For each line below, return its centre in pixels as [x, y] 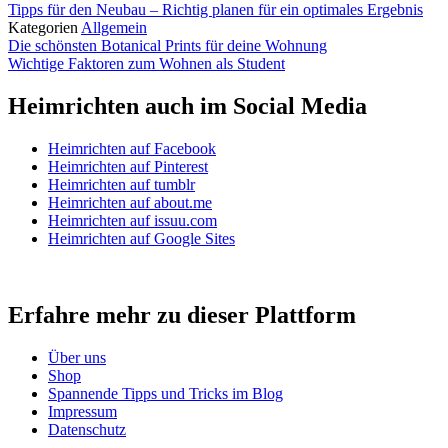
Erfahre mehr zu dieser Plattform [182, 315]
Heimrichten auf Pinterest [128, 167]
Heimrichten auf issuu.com [132, 221]
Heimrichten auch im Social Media [187, 106]
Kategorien [44, 28]
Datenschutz [87, 429]
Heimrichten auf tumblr [121, 185]
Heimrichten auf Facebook [132, 149]
